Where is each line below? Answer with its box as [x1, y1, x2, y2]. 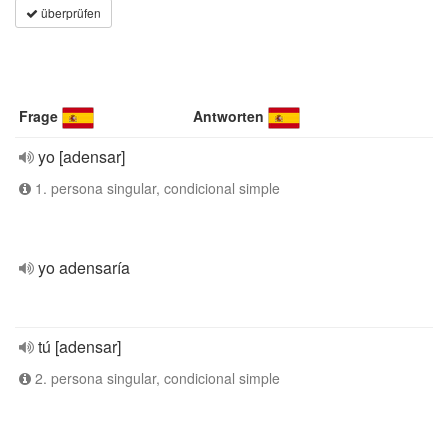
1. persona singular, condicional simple [31, 178, 280, 198]
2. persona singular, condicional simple [31, 368, 280, 388]
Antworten [193, 106, 265, 126]
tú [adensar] [38, 335, 121, 358]
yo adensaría [38, 256, 130, 279]
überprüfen [38, 4, 101, 21]
